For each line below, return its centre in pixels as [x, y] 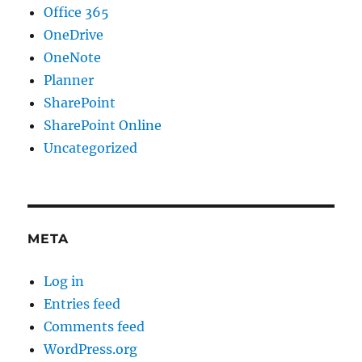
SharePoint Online [103, 126]
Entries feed [82, 304]
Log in [64, 282]
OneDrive [74, 35]
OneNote [73, 58]
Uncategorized [91, 148]
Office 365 [77, 13]
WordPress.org [91, 349]
